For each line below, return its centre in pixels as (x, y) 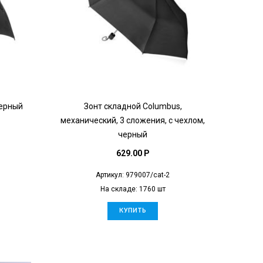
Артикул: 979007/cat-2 (133, 175)
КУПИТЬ (133, 210)
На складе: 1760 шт (133, 189)
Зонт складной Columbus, (133, 106)
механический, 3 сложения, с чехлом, (133, 120)
